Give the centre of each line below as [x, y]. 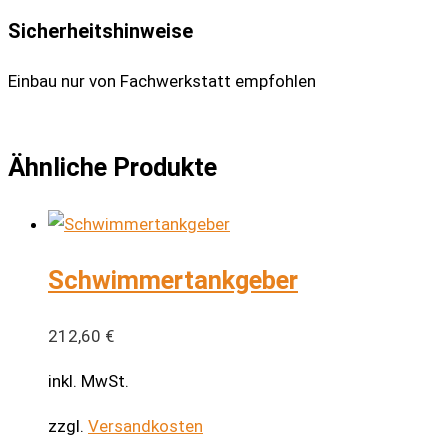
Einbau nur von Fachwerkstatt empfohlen [162, 81]
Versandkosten [145, 425]
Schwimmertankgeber [173, 279]
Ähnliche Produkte [112, 167]
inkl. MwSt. [88, 380]
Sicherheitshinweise [100, 31]
